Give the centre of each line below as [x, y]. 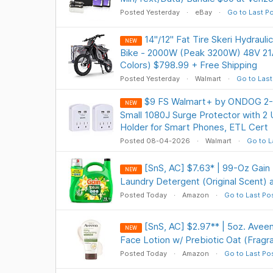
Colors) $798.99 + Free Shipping [188, 65]
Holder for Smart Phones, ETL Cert [194, 127]
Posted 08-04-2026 [156, 141]
